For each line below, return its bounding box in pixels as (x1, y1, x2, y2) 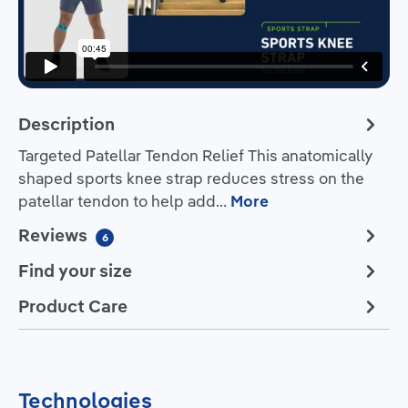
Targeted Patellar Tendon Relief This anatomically (18, 145, 372, 166)
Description (18, 113, 115, 135)
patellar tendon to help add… (18, 190, 230, 211)
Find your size (18, 260, 132, 281)
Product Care (18, 295, 127, 317)
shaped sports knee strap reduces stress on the (18, 168, 364, 189)
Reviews (18, 224, 91, 246)
